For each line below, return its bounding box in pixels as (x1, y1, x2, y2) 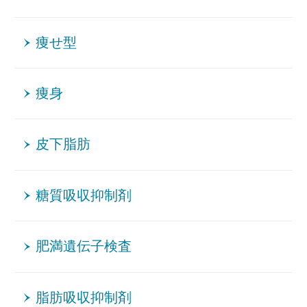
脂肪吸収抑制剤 (36, 290, 132, 305)
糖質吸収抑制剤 (36, 188, 132, 203)
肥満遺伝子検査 (36, 239, 132, 254)
